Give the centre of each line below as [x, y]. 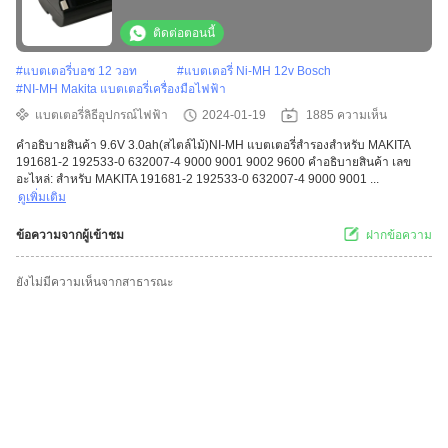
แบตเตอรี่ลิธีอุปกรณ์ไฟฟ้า [101, 115]
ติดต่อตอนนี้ [184, 33]
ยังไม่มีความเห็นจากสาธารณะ [94, 282]
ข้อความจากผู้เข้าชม [70, 235]
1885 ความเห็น [346, 115]
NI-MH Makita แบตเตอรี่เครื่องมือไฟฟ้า [124, 89]
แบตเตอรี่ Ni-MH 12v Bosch [257, 71]
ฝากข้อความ [399, 235]
